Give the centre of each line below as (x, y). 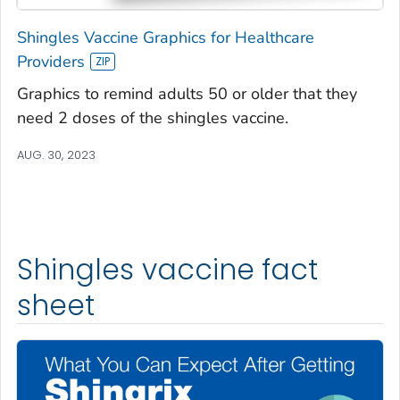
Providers (51, 61)
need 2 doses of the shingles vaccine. (153, 117)
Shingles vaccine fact (168, 269)
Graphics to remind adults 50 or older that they (187, 93)
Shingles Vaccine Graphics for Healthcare (166, 37)
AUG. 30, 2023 (56, 154)
